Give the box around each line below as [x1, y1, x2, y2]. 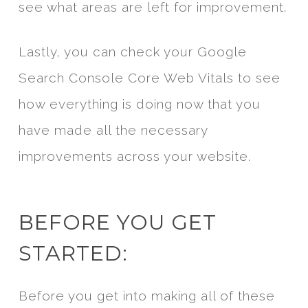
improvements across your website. [18, 148, 251, 164]
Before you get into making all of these [18, 288, 275, 304]
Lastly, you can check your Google [18, 44, 247, 60]
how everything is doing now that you [18, 96, 261, 112]
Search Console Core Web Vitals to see [18, 70, 280, 86]
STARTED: [18, 241, 128, 267]
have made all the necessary [18, 122, 208, 138]
